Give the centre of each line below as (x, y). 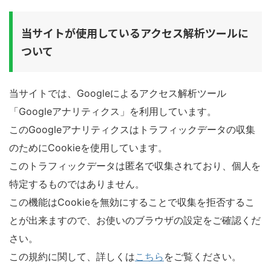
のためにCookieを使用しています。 (88, 148)
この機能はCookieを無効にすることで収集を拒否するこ (132, 202)
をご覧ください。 (203, 256)
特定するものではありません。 (77, 184)
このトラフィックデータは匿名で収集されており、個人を (135, 166)
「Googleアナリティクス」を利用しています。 (113, 111)
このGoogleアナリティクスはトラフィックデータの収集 (132, 129)
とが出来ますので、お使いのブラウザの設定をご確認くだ (135, 220)
